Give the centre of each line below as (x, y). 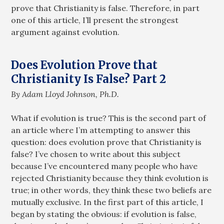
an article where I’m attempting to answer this (101, 130)
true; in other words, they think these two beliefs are (111, 190)
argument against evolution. (65, 32)
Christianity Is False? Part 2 (89, 79)
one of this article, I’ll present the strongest (95, 20)
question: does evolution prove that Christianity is (106, 142)
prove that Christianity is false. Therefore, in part (105, 8)
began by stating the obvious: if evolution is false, (104, 214)
